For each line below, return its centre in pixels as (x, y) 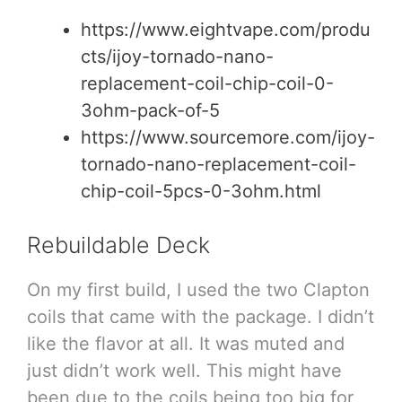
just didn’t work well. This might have (184, 370)
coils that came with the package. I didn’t (201, 316)
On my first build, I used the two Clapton (198, 289)
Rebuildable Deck (118, 245)
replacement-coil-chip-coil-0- (207, 83)
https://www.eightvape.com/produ (226, 29)
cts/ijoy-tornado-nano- (177, 56)
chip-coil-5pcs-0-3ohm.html (201, 191)
